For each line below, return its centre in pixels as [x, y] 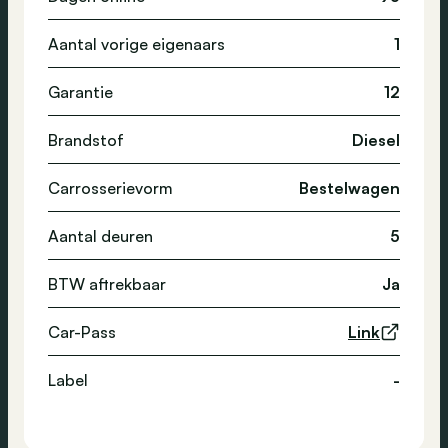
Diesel [376, 139]
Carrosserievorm [110, 187]
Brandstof [86, 139]
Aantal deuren [100, 235]
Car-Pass [82, 331]
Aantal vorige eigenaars [136, 43]
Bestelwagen [349, 187]
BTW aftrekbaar [107, 283]
